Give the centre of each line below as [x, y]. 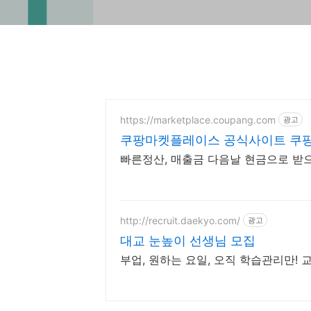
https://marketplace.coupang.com [198, 119]
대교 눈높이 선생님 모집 [188, 241]
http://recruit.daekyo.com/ [180, 220]
